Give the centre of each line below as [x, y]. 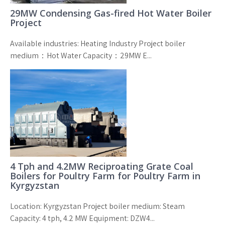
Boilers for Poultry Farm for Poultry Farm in [105, 176]
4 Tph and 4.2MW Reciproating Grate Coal [102, 166]
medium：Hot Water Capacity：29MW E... [81, 55]
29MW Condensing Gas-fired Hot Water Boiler [111, 13]
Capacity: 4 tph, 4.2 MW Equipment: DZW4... [82, 218]
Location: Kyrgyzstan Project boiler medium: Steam [97, 206]
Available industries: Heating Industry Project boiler [98, 43]
